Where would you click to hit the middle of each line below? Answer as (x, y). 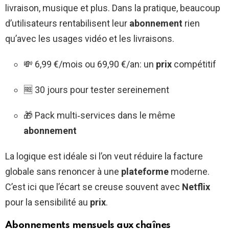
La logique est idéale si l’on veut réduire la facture (104, 156)
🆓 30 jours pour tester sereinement (96, 89)
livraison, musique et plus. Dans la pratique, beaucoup (113, 8)
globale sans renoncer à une (63, 171)
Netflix (196, 187)
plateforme (145, 171)
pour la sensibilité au (48, 202)
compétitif (194, 64)
